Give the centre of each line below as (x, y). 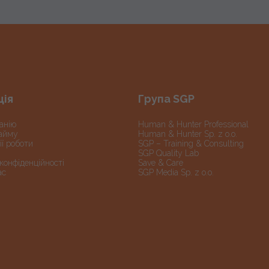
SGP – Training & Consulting (191, 143)
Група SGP (166, 98)
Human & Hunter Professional (193, 124)
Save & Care (161, 162)
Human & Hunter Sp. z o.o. (188, 134)
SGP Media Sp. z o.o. (176, 172)
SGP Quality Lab (168, 153)
